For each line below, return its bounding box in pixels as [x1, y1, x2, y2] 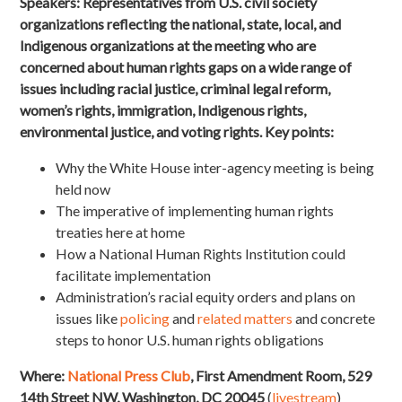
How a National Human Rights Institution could [56, 245, 346, 263]
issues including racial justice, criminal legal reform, [20, 80, 331, 98]
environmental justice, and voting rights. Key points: [20, 123, 340, 141]
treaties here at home [56, 223, 186, 241]
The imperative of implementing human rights [56, 202, 335, 220]
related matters [197, 310, 293, 328]
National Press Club [67, 367, 191, 385]
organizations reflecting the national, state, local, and [20, 15, 342, 33]
